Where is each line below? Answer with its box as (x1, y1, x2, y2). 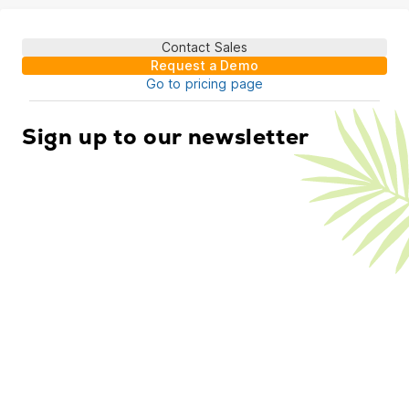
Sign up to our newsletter (22, 123, 309, 151)
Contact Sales (161, 38, 248, 55)
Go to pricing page (145, 75, 264, 91)
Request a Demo (151, 57, 258, 73)
